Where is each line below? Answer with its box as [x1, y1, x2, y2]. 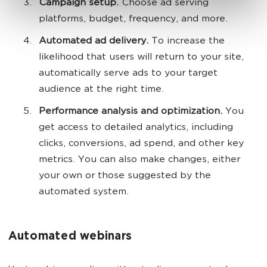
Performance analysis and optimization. [39, 107, 222, 117]
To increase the [151, 36, 225, 47]
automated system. [39, 187, 129, 198]
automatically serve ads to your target [39, 69, 218, 79]
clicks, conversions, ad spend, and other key [39, 139, 244, 150]
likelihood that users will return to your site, [39, 52, 244, 63]
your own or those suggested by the [39, 171, 211, 182]
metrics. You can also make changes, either [39, 155, 240, 166]
